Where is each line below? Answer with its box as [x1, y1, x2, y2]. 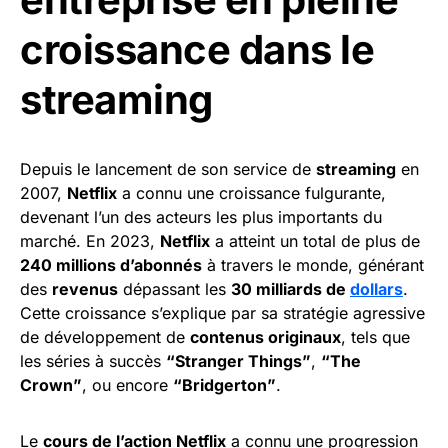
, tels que [341, 327, 410, 348]
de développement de [20, 327, 190, 348]
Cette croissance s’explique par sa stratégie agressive [20, 303, 425, 324]
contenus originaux [190, 327, 341, 348]
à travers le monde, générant [202, 255, 424, 276]
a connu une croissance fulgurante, [117, 183, 386, 204]
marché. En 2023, [20, 231, 160, 252]
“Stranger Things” [166, 351, 311, 372]
